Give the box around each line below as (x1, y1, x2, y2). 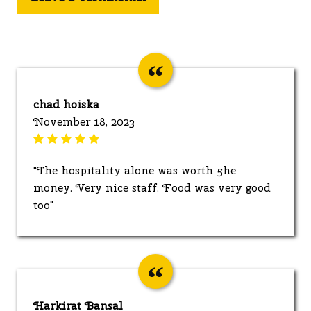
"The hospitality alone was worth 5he (33, 162, 236, 178)
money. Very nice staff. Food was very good (33, 180, 271, 195)
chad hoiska (33, 96, 99, 112)
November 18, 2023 (33, 114, 135, 129)
